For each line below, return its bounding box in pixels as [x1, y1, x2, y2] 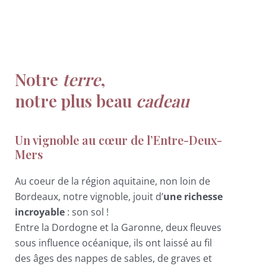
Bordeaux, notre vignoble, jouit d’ [15, 190, 163, 204]
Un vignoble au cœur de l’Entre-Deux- [15, 132, 222, 148]
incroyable [15, 205, 65, 219]
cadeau [136, 89, 189, 112]
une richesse [163, 190, 223, 204]
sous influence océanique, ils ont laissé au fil [15, 236, 212, 250]
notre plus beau [15, 89, 136, 112]
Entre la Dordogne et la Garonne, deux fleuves [15, 221, 221, 235]
